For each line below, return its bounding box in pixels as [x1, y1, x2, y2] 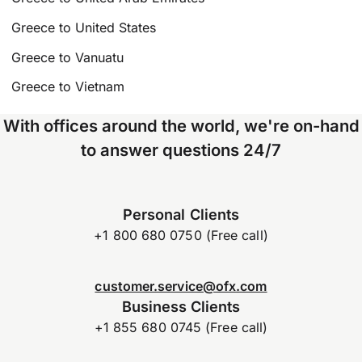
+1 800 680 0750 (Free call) [94, 227, 268, 244]
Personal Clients [123, 205, 239, 224]
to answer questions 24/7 [81, 140, 281, 161]
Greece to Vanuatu [11, 48, 124, 65]
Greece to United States [11, 19, 157, 36]
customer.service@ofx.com [95, 277, 267, 294]
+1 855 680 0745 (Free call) [94, 318, 268, 335]
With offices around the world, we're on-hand [2, 116, 360, 137]
